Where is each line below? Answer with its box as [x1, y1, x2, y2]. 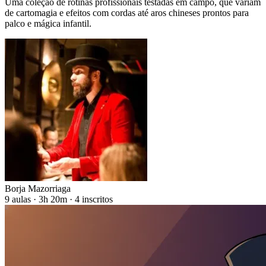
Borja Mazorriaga [5, 183, 71, 194]
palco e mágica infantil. [5, 18, 91, 29]
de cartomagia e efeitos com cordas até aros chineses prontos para [5, 8, 249, 18]
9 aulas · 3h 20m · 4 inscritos [5, 194, 113, 205]
